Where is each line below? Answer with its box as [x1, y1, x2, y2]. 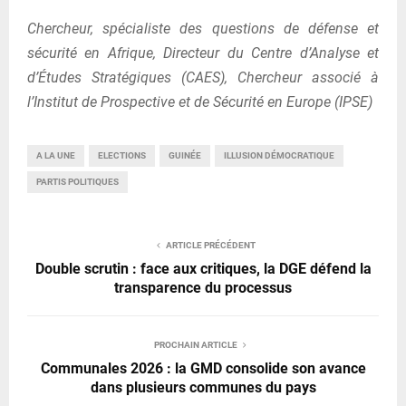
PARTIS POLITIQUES [36, 176, 119, 187]
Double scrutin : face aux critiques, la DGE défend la [34, 259, 372, 277]
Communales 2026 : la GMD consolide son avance [40, 359, 366, 377]
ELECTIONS [98, 150, 146, 160]
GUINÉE [169, 150, 201, 160]
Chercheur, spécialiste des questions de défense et [27, 19, 379, 37]
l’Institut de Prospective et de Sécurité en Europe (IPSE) [27, 92, 372, 111]
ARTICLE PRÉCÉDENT [165, 239, 256, 250]
